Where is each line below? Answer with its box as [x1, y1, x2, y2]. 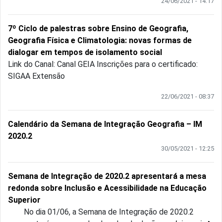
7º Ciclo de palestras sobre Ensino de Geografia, [8, 24, 188, 34]
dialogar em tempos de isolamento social [8, 48, 162, 57]
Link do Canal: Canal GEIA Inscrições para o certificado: [8, 59, 198, 69]
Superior [8, 195, 41, 205]
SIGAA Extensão [8, 71, 69, 81]
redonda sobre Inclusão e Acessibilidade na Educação [8, 183, 207, 193]
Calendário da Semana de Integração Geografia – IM [8, 119, 202, 129]
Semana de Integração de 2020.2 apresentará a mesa [8, 171, 206, 181]
